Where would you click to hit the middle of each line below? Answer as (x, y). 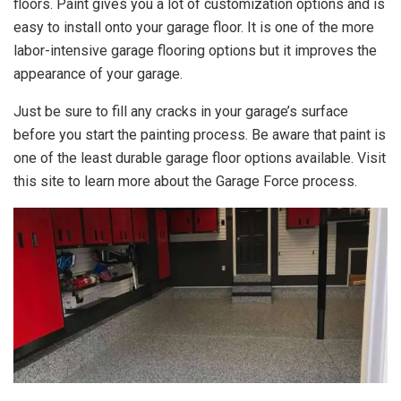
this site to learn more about (103, 182)
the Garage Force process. (275, 182)
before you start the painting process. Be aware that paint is (200, 135)
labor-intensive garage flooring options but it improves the (195, 51)
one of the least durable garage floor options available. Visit (200, 158)
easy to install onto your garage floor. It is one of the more (194, 28)
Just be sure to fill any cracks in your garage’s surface (181, 112)
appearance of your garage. (98, 74)
